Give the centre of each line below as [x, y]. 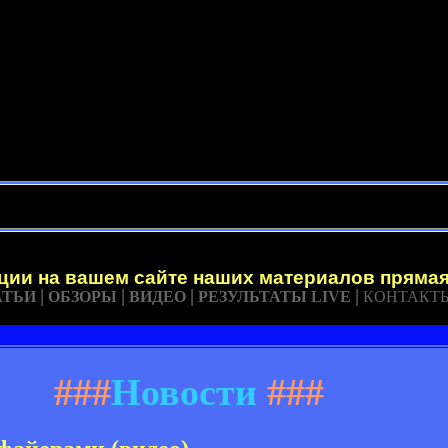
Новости [183, 392]
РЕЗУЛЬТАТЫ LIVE [274, 296]
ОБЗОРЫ [82, 296]
